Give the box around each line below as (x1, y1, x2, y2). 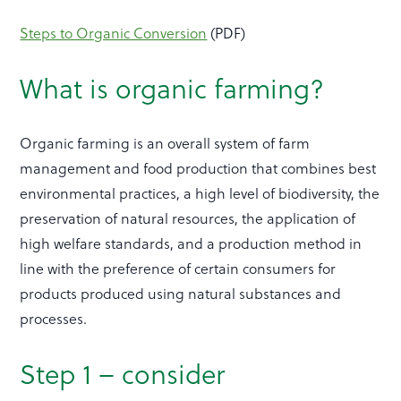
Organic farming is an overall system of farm (20, 132, 311, 154)
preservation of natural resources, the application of (20, 208, 356, 229)
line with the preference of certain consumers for (20, 258, 337, 279)
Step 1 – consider (20, 354, 226, 394)
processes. (20, 308, 88, 329)
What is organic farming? (20, 68, 325, 108)
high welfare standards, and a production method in (20, 233, 363, 254)
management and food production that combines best (20, 158, 377, 179)
